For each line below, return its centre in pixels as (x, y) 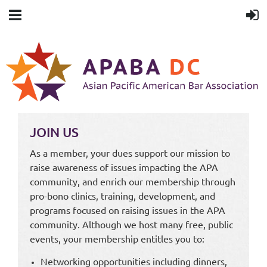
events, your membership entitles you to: (117, 238)
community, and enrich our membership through (133, 181)
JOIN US (54, 132)
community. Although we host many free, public (131, 224)
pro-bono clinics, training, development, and (122, 195)
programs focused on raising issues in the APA (128, 209)
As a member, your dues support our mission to (130, 152)
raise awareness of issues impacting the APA (124, 167)
